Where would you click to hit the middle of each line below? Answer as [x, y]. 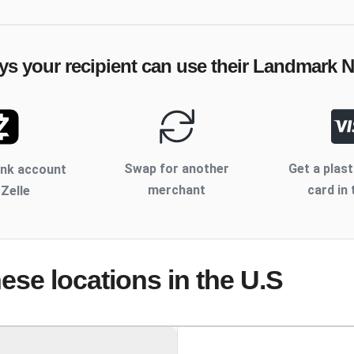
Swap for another [177, 169]
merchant [177, 190]
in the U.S [222, 280]
